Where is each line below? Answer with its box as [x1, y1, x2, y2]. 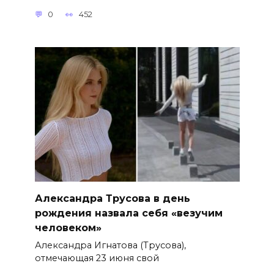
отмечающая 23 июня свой [34, 253, 159, 264]
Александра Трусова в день [34, 193, 190, 205]
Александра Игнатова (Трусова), [34, 240, 186, 251]
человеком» [34, 222, 102, 234]
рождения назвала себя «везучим [34, 207, 223, 220]
